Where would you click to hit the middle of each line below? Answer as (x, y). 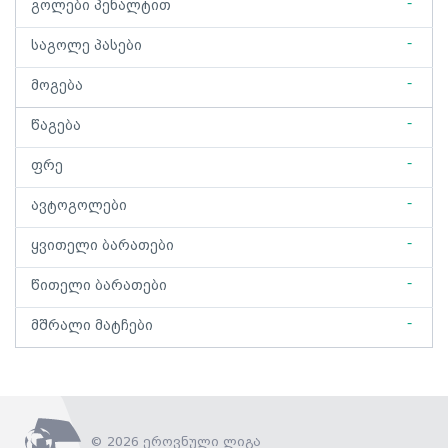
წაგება (56, 126)
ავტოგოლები (79, 206)
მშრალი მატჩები (92, 326)
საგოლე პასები (86, 46)
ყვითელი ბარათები (102, 246)
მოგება (57, 86)
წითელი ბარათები (99, 286)
